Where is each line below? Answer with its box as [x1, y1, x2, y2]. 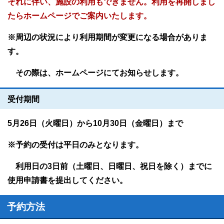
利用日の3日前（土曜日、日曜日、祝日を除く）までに [7, 161, 212, 170]
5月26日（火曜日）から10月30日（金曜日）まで [7, 118, 183, 127]
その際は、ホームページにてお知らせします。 [7, 68, 183, 77]
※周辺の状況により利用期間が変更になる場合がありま [7, 32, 207, 41]
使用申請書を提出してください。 [7, 175, 127, 184]
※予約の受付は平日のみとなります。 [7, 140, 143, 149]
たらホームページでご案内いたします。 [7, 11, 151, 20]
